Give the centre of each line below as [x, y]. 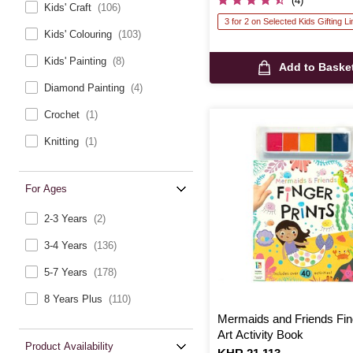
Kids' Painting [77, 61]
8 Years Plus [75, 299]
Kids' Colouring [80, 35]
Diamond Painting [86, 88]
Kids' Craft [69, 8]
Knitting [63, 142]
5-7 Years [67, 273]
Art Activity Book [260, 334]
